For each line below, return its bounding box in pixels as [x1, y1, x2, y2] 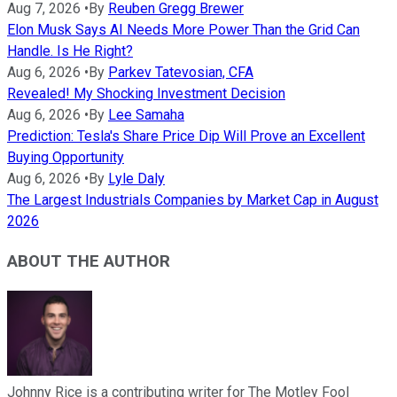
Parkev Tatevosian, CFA [108, 64, 253, 82]
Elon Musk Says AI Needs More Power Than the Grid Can [7, 21, 360, 39]
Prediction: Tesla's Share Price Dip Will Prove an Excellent [7, 128, 365, 145]
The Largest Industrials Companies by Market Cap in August [7, 191, 378, 209]
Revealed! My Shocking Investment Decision [7, 85, 285, 103]
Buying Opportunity [7, 149, 124, 167]
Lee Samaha [108, 106, 184, 124]
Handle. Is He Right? [7, 43, 133, 60]
